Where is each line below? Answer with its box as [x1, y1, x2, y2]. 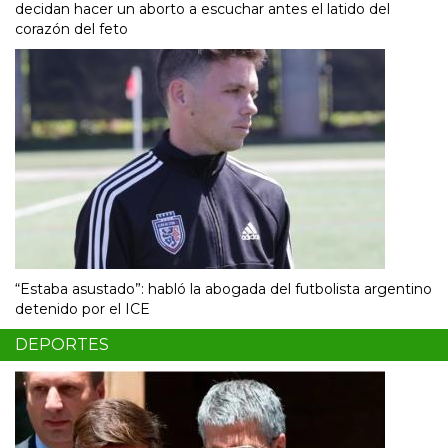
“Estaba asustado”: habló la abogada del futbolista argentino [15, 279, 432, 298]
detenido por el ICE [15, 299, 150, 318]
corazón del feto [15, 19, 128, 38]
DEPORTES [15, 334, 109, 354]
